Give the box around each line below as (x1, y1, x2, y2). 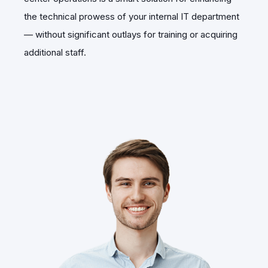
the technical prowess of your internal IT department (24, 11, 239, 22)
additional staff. (24, 47, 86, 58)
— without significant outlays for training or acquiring (24, 29, 237, 40)
